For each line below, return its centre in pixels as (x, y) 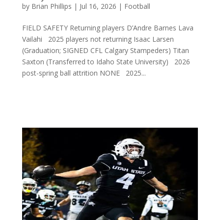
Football (137, 6)
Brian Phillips (51, 6)
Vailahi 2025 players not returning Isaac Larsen (98, 39)
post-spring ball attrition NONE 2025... (84, 73)
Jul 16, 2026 (98, 6)
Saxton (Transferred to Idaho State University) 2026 (106, 62)
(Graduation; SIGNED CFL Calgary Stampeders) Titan (105, 50)
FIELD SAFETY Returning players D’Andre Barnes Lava (108, 28)
